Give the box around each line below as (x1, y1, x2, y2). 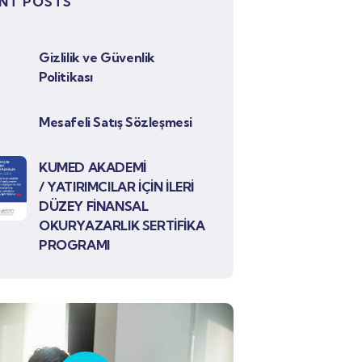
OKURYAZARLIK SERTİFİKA (39, 217, 205, 234)
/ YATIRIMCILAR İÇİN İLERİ (39, 179, 194, 195)
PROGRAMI (39, 237, 110, 253)
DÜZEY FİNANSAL (39, 198, 149, 214)
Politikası (39, 69, 93, 85)
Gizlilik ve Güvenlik (39, 49, 155, 65)
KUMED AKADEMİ (39, 159, 146, 175)
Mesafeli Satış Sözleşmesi (39, 114, 192, 130)
